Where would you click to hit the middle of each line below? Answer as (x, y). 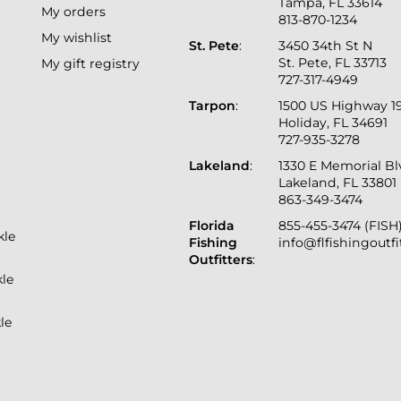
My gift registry (91, 63)
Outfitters (221, 259)
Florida (212, 225)
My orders (74, 11)
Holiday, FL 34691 (333, 122)
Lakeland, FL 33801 (338, 182)
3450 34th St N (326, 45)
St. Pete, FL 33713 (333, 62)
